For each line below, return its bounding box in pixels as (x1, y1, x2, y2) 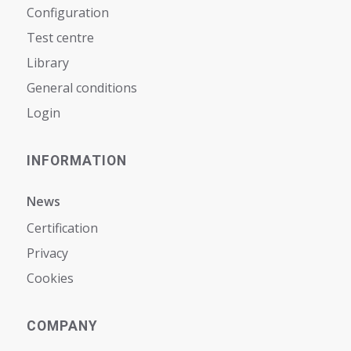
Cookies (26, 270, 74, 288)
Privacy (26, 244, 68, 262)
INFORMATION (26, 153, 127, 169)
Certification (26, 219, 98, 237)
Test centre (26, 29, 94, 47)
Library (26, 54, 69, 72)
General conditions (26, 79, 137, 97)
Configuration (26, 4, 109, 22)
